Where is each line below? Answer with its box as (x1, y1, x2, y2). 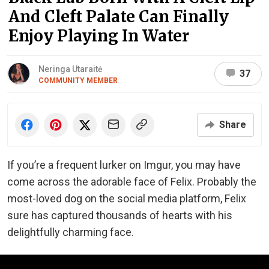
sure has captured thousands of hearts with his (7, 208, 232, 222)
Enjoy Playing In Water (8, 25, 189, 46)
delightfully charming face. (7, 225, 134, 238)
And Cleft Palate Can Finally (8, 6, 229, 26)
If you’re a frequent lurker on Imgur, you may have (7, 158, 241, 171)
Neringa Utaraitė (38, 64, 103, 74)
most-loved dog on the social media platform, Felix (7, 192, 246, 205)
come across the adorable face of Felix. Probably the (7, 175, 256, 188)
